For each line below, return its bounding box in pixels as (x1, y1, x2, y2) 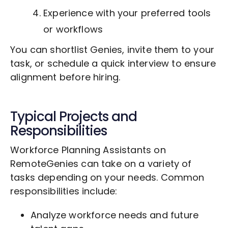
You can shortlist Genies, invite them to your (10, 43, 215, 56)
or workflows (43, 23, 103, 36)
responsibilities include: (10, 185, 118, 198)
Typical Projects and (10, 107, 137, 126)
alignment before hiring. (10, 71, 121, 84)
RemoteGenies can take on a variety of (10, 157, 192, 170)
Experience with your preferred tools (43, 7, 211, 20)
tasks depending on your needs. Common (10, 171, 205, 184)
